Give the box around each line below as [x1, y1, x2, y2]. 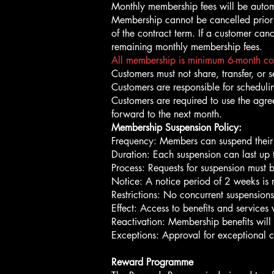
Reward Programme [111, 256, 193, 268]
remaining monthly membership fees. [111, 40, 262, 53]
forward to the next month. [111, 108, 222, 120]
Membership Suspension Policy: [111, 121, 242, 134]
